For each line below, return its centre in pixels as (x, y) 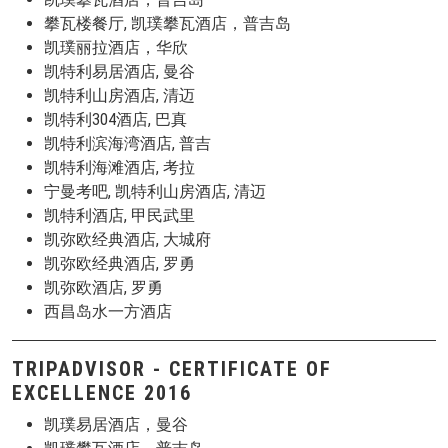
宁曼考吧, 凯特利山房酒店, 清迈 (155, 191)
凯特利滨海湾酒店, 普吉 (127, 143)
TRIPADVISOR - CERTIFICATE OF (172, 369)
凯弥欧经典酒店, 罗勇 (119, 263)
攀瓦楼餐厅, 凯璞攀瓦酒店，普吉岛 (167, 23)
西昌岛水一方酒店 (108, 311)
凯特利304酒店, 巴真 (115, 119)
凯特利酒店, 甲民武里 (119, 215)
